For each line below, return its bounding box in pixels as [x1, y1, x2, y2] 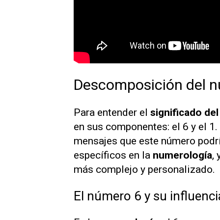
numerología [153, 149, 212, 161]
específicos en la [74, 149, 153, 161]
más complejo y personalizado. [74, 163, 215, 175]
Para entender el [74, 106, 150, 118]
